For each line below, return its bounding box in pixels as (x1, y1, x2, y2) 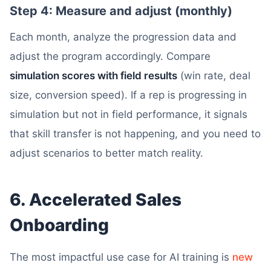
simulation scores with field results (10, 70, 177, 82)
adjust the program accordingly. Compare (10, 50, 211, 62)
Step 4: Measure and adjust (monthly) (10, 4, 232, 18)
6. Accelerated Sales (10, 189, 181, 210)
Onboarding (10, 215, 109, 235)
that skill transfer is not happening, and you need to (10, 128, 261, 140)
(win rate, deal (177, 70, 250, 82)
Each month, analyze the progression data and (10, 31, 237, 43)
